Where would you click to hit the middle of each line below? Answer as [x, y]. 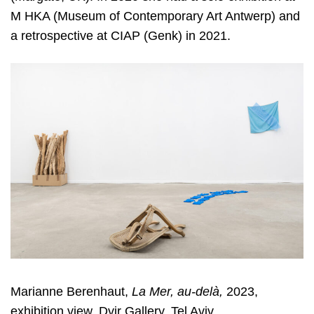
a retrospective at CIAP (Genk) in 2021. [121, 35]
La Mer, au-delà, [177, 291]
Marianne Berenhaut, [71, 291]
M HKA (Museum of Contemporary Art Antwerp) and [155, 16]
